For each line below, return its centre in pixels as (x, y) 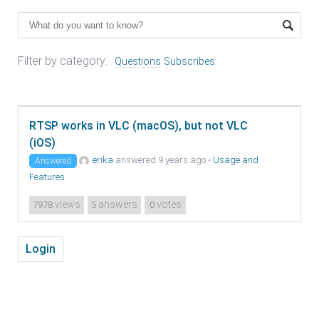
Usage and (236, 160)
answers (117, 204)
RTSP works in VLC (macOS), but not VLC (138, 126)
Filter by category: (63, 61)
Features (47, 177)
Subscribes (189, 61)
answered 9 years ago (159, 160)
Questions (138, 61)
